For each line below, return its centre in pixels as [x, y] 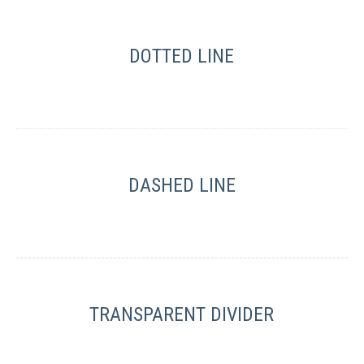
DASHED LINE [182, 186]
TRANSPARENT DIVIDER [182, 315]
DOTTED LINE [182, 56]
